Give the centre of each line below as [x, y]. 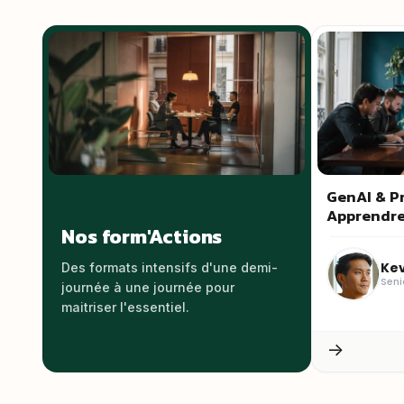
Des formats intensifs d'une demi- [170, 267]
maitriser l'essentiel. [126, 307]
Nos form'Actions [142, 237]
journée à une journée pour [148, 287]
